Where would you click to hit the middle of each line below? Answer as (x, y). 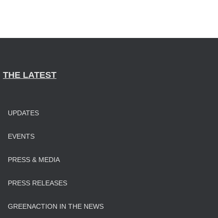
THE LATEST (30, 75)
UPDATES (23, 113)
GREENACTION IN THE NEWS (56, 206)
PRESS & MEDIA (34, 160)
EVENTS (21, 136)
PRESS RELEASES (37, 183)
